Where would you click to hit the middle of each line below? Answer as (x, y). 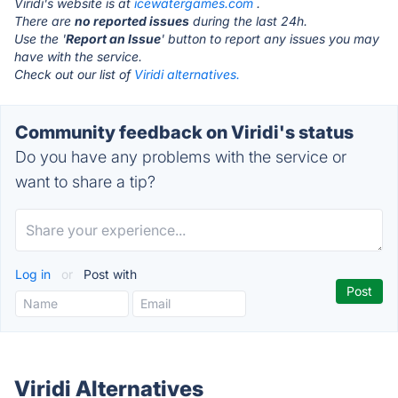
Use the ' (40, 39)
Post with (108, 274)
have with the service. (78, 56)
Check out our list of (74, 74)
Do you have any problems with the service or (181, 157)
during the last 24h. (248, 21)
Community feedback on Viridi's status (184, 132)
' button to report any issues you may (270, 39)
